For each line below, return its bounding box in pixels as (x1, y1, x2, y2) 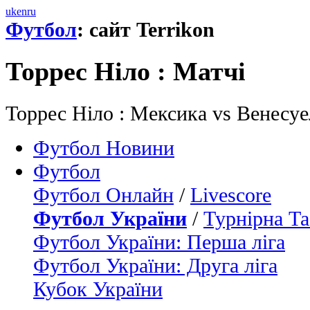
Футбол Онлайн (33, 183, 174, 206)
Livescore (190, 183, 271, 206)
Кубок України (33, 277, 163, 300)
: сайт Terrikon (77, 18, 215, 41)
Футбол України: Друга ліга (33, 253, 277, 277)
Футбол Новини (33, 136, 174, 159)
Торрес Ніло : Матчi (6, 57, 246, 86)
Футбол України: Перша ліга (33, 230, 285, 253)
